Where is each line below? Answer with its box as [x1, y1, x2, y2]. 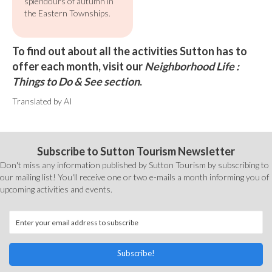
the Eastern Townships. [24, 8, 110, 18]
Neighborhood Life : [144, 59, 239, 73]
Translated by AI [12, 96, 72, 106]
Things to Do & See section [12, 75, 140, 88]
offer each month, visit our [12, 59, 144, 73]
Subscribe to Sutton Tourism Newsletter [37, 144, 235, 158]
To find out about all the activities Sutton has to [12, 44, 247, 58]
